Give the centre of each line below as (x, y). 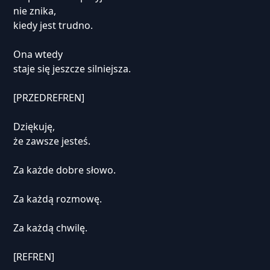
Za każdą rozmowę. (57, 199)
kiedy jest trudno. (53, 25)
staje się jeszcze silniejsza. (72, 69)
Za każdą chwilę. (50, 228)
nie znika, (34, 11)
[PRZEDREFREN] (49, 98)
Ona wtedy (38, 54)
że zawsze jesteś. (52, 141)
